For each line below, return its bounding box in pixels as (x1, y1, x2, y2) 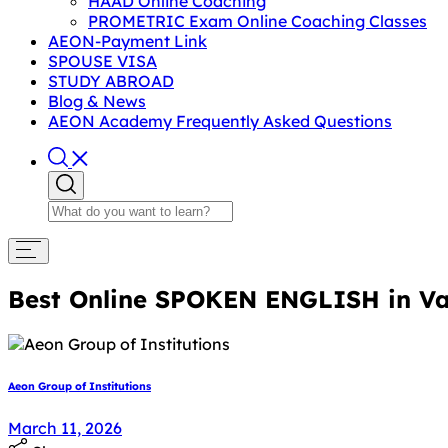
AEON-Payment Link (48, 31, 207, 51)
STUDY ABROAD (48, 71, 174, 91)
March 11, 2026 (8, 417, 122, 438)
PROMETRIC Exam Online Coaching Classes (88, 11, 427, 31)
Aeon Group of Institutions (8, 378, 151, 393)
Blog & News (48, 91, 146, 111)
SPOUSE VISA (48, 51, 157, 71)
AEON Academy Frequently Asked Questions (48, 111, 392, 131)
